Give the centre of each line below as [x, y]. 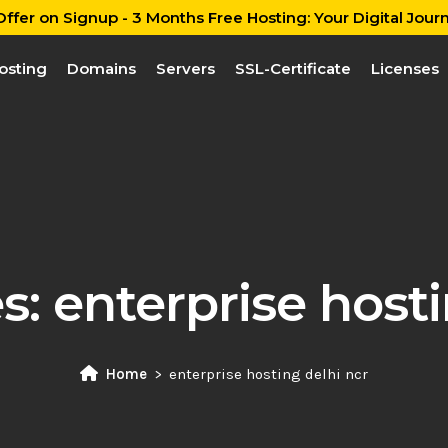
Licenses [404, 68]
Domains [101, 68]
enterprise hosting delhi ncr [268, 374]
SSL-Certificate [292, 68]
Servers [185, 68]
